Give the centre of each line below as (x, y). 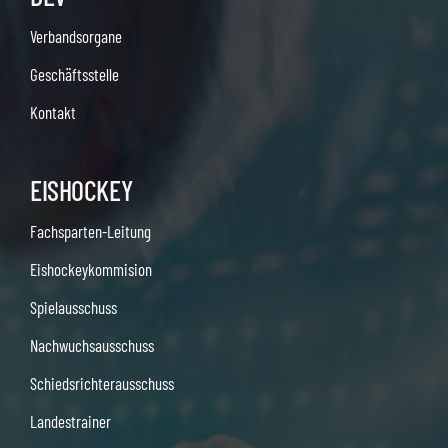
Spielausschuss (73, 307)
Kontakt (52, 112)
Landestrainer (70, 421)
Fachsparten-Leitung (90, 231)
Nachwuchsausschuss (91, 345)
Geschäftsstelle (74, 74)
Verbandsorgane (75, 36)
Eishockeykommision (90, 269)
